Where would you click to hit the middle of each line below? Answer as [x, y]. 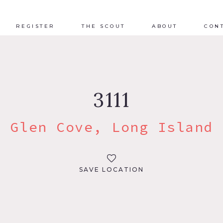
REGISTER [35, 26]
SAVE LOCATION [111, 169]
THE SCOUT [104, 26]
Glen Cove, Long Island [111, 127]
